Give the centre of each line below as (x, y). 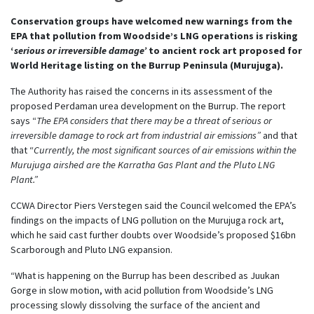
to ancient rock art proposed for (225, 50)
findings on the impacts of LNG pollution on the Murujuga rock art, (147, 220)
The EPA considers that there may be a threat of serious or (154, 120)
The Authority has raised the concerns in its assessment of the (142, 91)
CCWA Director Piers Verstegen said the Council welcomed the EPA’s (153, 205)
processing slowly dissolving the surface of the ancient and (135, 305)
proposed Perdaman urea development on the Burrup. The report (148, 105)
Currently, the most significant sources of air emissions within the (165, 150)
